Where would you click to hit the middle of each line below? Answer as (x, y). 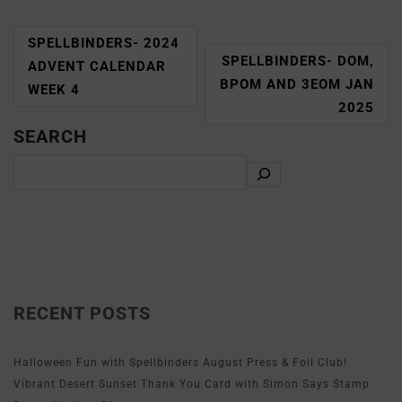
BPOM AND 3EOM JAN (297, 84)
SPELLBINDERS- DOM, (298, 61)
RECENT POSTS (82, 313)
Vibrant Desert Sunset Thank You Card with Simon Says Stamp (192, 384)
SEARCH (50, 136)
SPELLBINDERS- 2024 (104, 43)
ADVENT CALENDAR (97, 66)
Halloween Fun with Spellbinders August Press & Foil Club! (180, 362)
